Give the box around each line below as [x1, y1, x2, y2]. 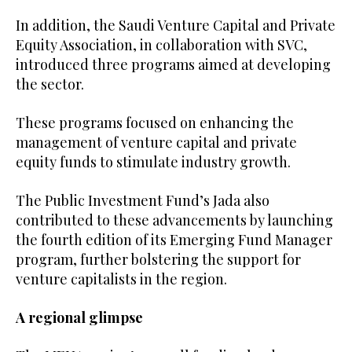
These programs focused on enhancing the [16, 112, 294, 132]
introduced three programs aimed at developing [16, 54, 331, 74]
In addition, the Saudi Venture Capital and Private [16, 15, 335, 35]
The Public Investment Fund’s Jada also [16, 190, 269, 210]
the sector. [16, 74, 90, 93]
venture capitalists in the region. [16, 269, 227, 288]
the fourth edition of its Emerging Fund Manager [16, 229, 332, 249]
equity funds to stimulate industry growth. [16, 152, 291, 171]
